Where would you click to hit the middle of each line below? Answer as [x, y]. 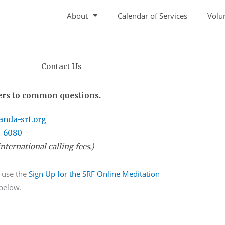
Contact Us [61, 67]
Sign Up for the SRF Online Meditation [94, 174]
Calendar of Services [152, 15]
